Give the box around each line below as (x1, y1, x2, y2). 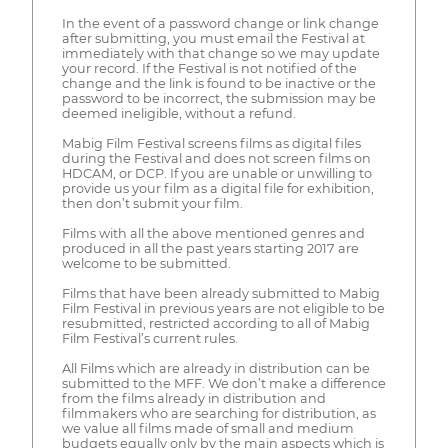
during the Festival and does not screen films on (61, 151, 371, 167)
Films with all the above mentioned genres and (61, 226, 365, 242)
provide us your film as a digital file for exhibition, (61, 181, 374, 197)
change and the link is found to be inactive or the (61, 76, 376, 92)
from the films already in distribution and (61, 391, 326, 407)
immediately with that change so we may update (61, 46, 380, 62)
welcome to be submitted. (61, 256, 231, 272)
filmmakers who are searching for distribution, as (61, 406, 376, 422)
